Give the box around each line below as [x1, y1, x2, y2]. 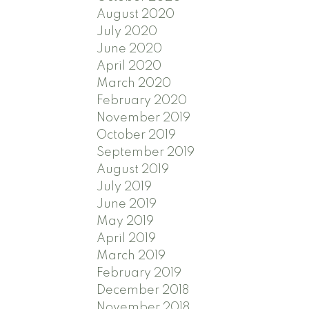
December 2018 [97, 283, 190, 297]
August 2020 [97, 8, 175, 21]
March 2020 [97, 77, 172, 90]
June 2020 [97, 42, 163, 55]
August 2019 [97, 163, 170, 176]
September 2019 [97, 146, 195, 159]
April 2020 [97, 59, 162, 72]
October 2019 [97, 128, 177, 141]
